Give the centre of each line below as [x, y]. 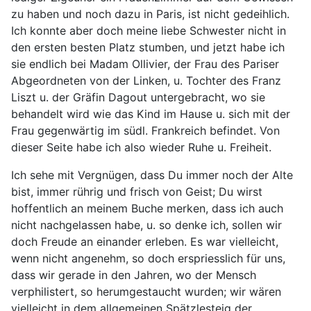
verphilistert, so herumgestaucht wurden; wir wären [146, 292]
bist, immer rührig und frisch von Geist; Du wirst [137, 192]
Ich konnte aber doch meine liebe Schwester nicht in [149, 31]
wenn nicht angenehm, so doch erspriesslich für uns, [148, 258]
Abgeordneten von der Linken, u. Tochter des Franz [146, 81]
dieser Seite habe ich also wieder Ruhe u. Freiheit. [141, 147]
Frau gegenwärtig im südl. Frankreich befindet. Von [145, 131]
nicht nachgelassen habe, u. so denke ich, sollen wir [146, 225]
